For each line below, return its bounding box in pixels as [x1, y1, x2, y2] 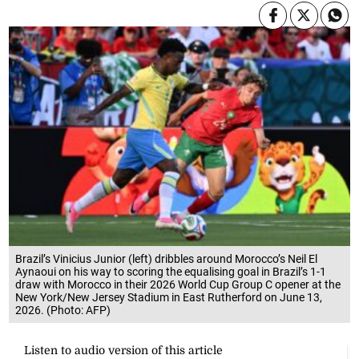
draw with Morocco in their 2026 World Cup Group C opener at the [15, 278, 341, 292]
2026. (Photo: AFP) [15, 304, 111, 317]
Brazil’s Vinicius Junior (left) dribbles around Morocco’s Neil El [15, 252, 318, 266]
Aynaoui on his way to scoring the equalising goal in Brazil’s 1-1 [15, 265, 327, 279]
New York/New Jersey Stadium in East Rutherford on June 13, [15, 291, 323, 305]
